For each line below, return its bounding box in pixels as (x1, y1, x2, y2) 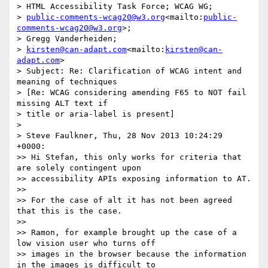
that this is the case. (17, 206, 122, 216)
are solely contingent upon (17, 163, 141, 173)
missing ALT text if (17, 99, 112, 108)
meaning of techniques (17, 77, 122, 87)
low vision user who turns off (17, 239, 156, 248)
